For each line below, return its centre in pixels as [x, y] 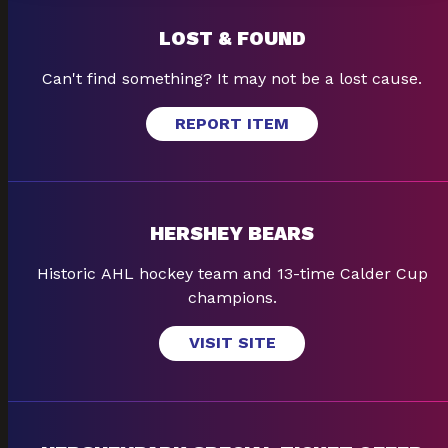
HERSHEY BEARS [232, 234]
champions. [232, 298]
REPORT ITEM [232, 123]
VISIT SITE [232, 343]
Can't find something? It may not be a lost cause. [232, 78]
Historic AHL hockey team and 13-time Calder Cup [232, 274]
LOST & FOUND [232, 38]
